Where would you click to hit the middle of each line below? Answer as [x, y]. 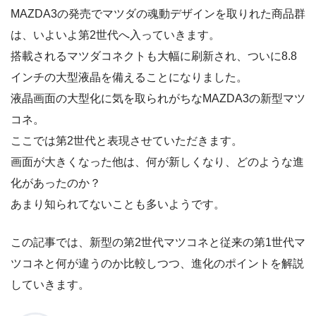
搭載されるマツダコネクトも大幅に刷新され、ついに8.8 [154, 56]
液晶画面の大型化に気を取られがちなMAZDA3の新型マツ [158, 98]
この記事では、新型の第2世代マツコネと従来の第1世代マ [158, 242]
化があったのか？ [56, 183]
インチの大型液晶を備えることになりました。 [129, 77]
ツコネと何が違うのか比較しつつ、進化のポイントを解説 [157, 263]
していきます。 [50, 284]
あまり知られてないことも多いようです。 [118, 204]
